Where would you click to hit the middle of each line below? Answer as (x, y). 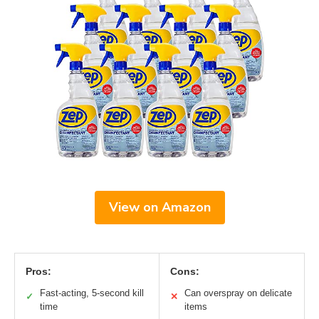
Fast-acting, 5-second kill (92, 293)
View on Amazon (159, 208)
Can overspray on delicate (238, 293)
